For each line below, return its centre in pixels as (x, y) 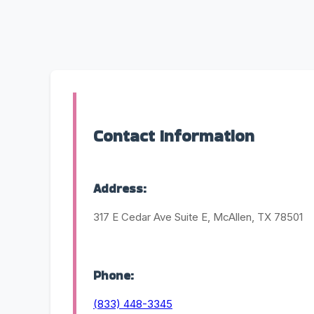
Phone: (114, 275)
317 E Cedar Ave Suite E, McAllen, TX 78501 (198, 217)
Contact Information (174, 136)
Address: (120, 189)
